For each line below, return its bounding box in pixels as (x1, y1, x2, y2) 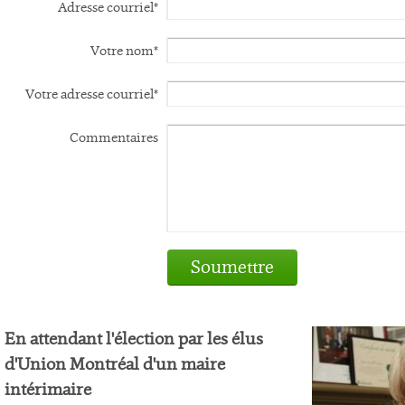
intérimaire (5, 378, 91, 401)
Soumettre (191, 255, 274, 279)
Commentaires (70, 128, 158, 146)
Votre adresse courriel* (25, 85, 158, 103)
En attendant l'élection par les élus (5, 327, 263, 351)
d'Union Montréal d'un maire (5, 353, 225, 376)
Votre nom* (90, 42, 158, 60)
